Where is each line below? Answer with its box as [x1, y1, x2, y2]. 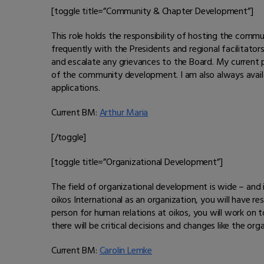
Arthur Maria [99, 105, 148, 121]
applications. [51, 80, 103, 96]
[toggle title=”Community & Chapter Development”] [51, 4, 253, 19]
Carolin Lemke [99, 243, 153, 259]
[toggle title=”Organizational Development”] [51, 154, 223, 170]
